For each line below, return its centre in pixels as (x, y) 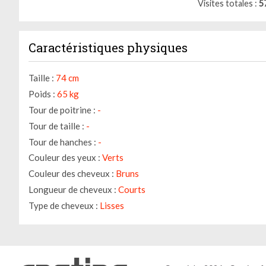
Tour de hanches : (62, 142)
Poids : (42, 94)
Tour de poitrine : (62, 110)
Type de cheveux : (63, 205)
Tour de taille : (56, 126)
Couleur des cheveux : (71, 174)
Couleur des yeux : (64, 158)
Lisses (112, 205)
